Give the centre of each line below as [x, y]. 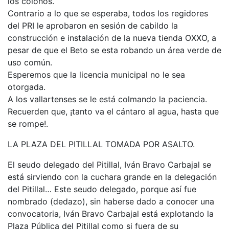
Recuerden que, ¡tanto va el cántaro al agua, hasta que [113, 111]
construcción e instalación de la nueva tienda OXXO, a [112, 38]
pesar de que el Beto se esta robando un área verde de [114, 50]
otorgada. [27, 87]
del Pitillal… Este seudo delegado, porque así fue [102, 189]
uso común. [30, 62]
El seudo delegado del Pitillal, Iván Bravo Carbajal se [109, 165]
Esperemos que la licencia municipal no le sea [96, 75]
